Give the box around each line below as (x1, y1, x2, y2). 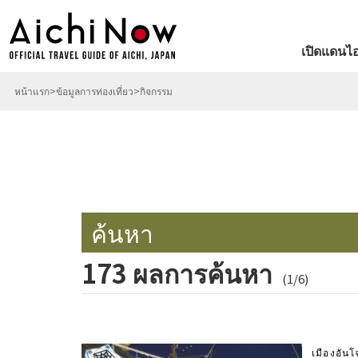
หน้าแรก (14, 84, 50, 97)
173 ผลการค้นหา (82, 254, 278, 291)
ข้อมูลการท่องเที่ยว (56, 84, 133, 97)
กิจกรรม (140, 84, 173, 97)
